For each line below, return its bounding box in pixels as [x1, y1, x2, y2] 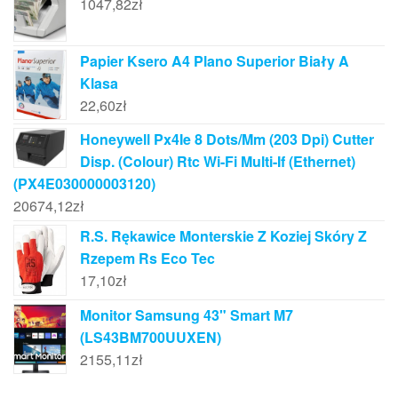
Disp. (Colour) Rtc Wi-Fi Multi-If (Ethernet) [80, 151, 355, 172]
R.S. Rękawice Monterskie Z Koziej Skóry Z [80, 226, 367, 247]
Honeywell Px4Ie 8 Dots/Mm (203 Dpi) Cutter [80, 129, 374, 150]
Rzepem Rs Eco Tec [80, 248, 215, 269]
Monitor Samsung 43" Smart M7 [80, 304, 293, 325]
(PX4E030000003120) [13, 173, 155, 195]
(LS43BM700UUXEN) [80, 326, 221, 347]
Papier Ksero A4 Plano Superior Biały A [80, 50, 349, 71]
